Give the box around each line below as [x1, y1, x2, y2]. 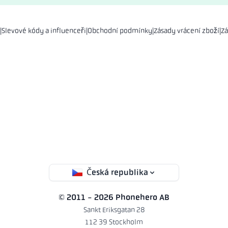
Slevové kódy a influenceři [2, 26, 86, 35]
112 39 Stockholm [85, 218, 143, 226]
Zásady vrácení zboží [154, 26, 219, 35]
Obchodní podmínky [88, 26, 152, 35]
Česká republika [86, 167, 148, 177]
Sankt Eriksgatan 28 [83, 206, 145, 214]
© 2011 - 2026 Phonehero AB [59, 192, 169, 202]
